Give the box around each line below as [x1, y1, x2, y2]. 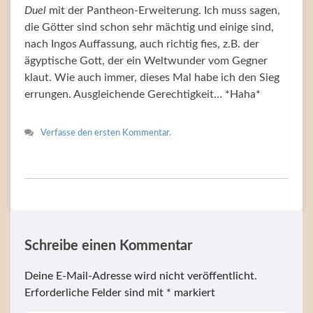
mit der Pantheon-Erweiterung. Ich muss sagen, [46, 5, 280, 17]
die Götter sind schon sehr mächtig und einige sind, [24, 22, 274, 34]
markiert [171, 287, 215, 299]
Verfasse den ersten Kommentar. [41, 129, 171, 138]
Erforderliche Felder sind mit [24, 287, 166, 299]
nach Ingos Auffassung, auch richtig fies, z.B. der [24, 38, 259, 50]
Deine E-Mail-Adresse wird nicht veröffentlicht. [24, 270, 257, 282]
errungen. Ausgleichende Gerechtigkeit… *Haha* [24, 89, 261, 101]
